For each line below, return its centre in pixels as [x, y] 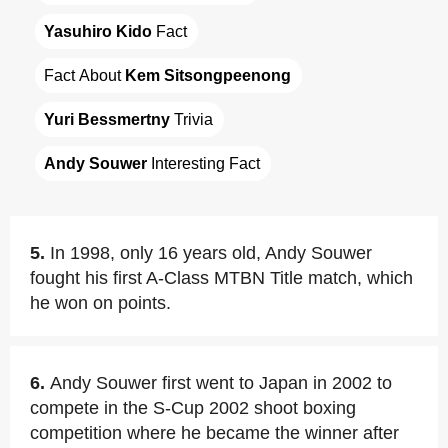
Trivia [191, 119]
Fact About [84, 75]
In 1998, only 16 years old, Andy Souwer [211, 253]
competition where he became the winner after [214, 433]
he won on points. [100, 303]
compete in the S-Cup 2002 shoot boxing [193, 408]
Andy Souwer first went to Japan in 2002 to [221, 383]
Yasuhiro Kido [98, 31]
